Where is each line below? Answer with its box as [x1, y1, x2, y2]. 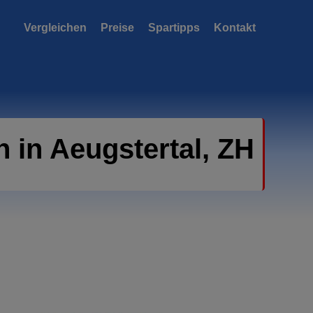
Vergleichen [24, 22, 87, 34]
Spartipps [148, 22, 200, 34]
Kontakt [214, 22, 256, 34]
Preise [101, 22, 134, 34]
